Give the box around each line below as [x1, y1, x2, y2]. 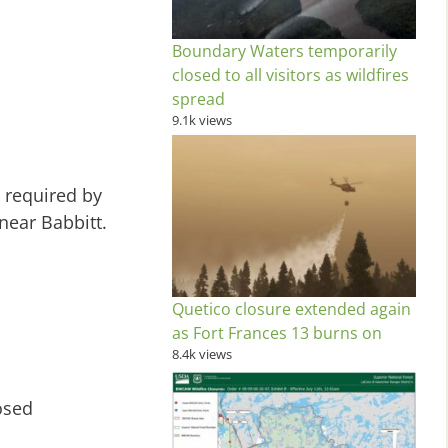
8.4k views [172, 345, 232, 364]
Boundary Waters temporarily [172, 39, 397, 62]
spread [172, 87, 225, 110]
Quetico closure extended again [172, 298, 411, 321]
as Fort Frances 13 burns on [172, 322, 382, 345]
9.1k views [172, 110, 232, 129]
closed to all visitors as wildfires [172, 63, 409, 86]
